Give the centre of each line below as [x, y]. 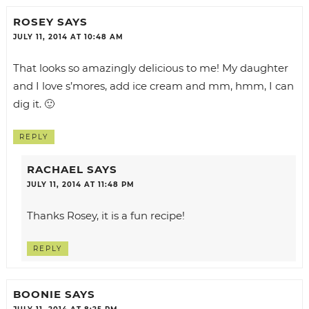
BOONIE [37, 295]
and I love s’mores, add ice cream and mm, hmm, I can [153, 86]
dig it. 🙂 [33, 103]
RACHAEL [55, 169]
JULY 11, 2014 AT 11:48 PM [80, 184]
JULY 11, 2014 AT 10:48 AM [68, 37]
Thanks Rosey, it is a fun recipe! [106, 215]
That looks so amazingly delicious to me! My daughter [150, 68]
